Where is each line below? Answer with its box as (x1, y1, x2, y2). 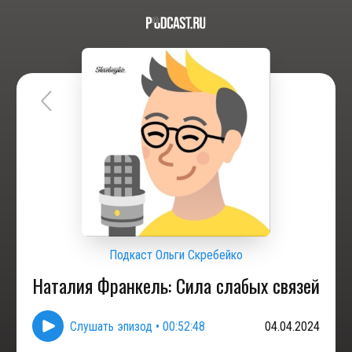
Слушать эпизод (70, 318, 152, 334)
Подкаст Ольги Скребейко (109, 247, 243, 262)
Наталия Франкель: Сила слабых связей (32, 271, 320, 299)
